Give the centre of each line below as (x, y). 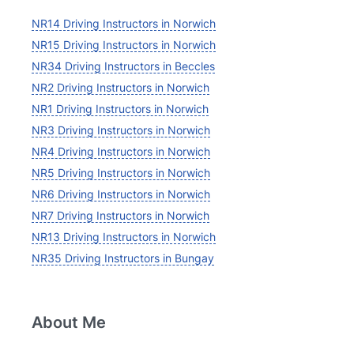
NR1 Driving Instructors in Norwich (120, 109)
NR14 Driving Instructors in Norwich (123, 23)
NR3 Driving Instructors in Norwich (121, 130)
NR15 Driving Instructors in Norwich (123, 45)
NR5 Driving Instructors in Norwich (121, 173)
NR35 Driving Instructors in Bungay (122, 258)
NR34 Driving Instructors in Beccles (123, 66)
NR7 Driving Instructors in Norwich (120, 215)
